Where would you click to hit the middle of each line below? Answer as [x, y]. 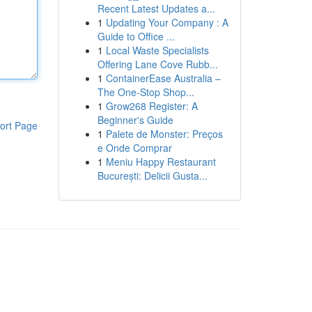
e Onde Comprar [134, 148]
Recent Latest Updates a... [156, 8]
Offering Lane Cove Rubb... [157, 64]
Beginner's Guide [135, 120]
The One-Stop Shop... [146, 92]
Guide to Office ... [136, 36]
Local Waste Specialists [157, 50]
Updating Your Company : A [167, 22]
